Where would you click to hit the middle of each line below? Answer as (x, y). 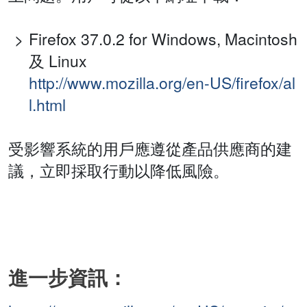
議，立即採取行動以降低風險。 (119, 171)
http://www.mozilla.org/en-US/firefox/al (162, 83)
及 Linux (58, 61)
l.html (47, 105)
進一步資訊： (68, 278)
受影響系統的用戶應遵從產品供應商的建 (150, 149)
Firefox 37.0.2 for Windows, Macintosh (163, 39)
